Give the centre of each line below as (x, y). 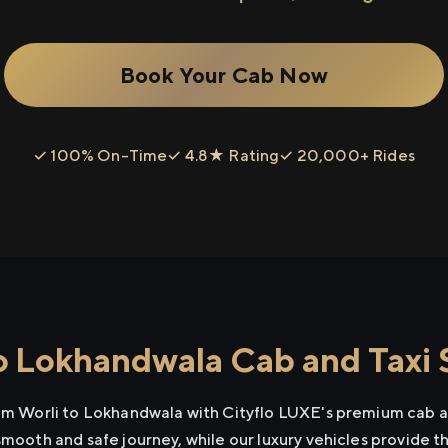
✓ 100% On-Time (100, 155)
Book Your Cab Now (224, 74)
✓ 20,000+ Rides (347, 155)
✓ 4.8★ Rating (223, 155)
